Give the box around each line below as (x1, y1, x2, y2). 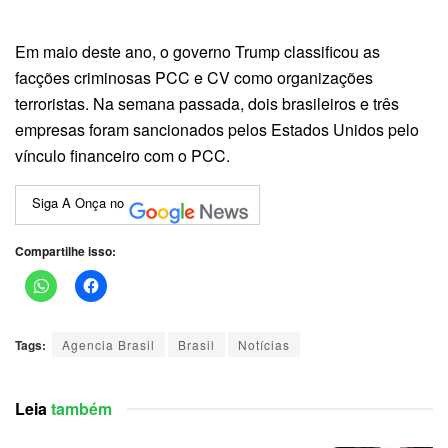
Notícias (238, 335, 290, 353)
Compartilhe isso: (15, 241, 116, 260)
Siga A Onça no (32, 192, 124, 212)
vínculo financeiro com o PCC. (15, 143, 230, 167)
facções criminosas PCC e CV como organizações (15, 65, 373, 89)
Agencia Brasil (62, 335, 155, 353)
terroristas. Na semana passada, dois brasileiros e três (15, 91, 399, 115)
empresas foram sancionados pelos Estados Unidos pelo (15, 117, 419, 141)
